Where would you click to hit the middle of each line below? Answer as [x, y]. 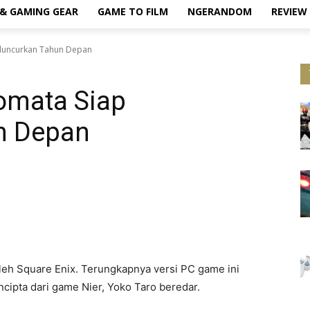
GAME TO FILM [133, 11]
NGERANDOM [219, 11]
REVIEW [289, 11]
